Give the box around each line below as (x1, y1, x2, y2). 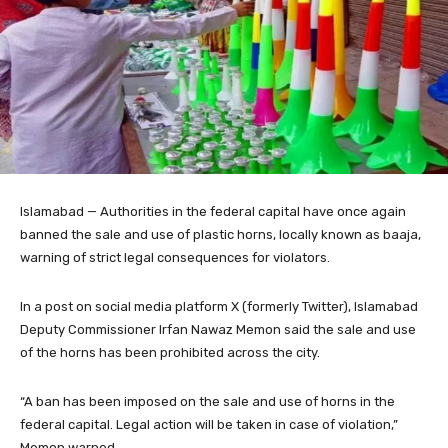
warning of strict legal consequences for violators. (20, 249, 330, 265)
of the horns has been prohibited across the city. (20, 344, 320, 360)
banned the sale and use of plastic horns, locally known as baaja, (20, 226, 421, 242)
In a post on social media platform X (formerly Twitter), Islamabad (20, 298, 418, 314)
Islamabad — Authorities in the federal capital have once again (20, 203, 406, 219)
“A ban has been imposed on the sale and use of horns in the (20, 393, 395, 409)
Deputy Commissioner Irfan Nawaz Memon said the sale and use (20, 321, 416, 337)
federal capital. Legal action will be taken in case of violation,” (20, 416, 398, 432)
